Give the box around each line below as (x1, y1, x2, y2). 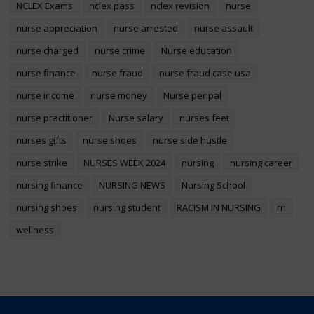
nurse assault (194, 22, 253, 35)
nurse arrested (114, 22, 178, 35)
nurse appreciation (16, 22, 97, 35)
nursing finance (16, 179, 83, 192)
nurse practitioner (16, 111, 93, 125)
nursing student (93, 201, 161, 214)
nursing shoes (16, 201, 77, 214)
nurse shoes (83, 134, 137, 147)
